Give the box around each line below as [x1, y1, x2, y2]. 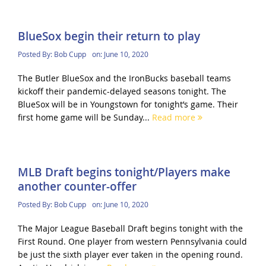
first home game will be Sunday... [17, 111, 152, 123]
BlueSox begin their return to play [17, 28, 200, 44]
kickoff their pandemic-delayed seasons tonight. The [17, 85, 226, 97]
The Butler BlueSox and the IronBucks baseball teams [17, 72, 231, 84]
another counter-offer [17, 179, 137, 195]
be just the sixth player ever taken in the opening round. [17, 249, 243, 261]
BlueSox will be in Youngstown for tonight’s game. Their [17, 98, 238, 110]
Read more [151, 111, 198, 123]
